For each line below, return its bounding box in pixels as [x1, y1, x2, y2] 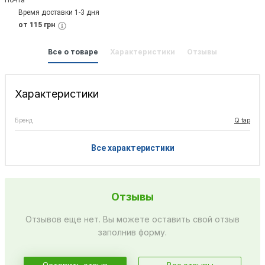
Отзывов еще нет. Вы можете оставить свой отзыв [25, 214, 240, 224]
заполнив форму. [98, 227, 167, 237]
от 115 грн [18, 21, 55, 30]
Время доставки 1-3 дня [18, 8, 99, 17]
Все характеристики [91, 143, 174, 153]
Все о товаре [48, 47, 98, 56]
